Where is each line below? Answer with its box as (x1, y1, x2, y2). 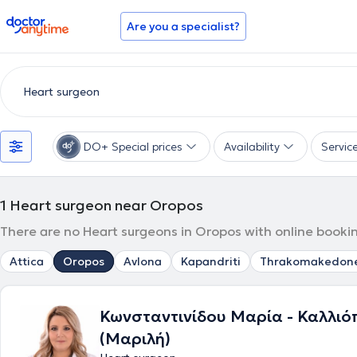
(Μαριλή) (100, 328, 171, 349)
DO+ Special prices (84, 139, 182, 154)
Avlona (124, 254, 162, 269)
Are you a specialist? (127, 19, 240, 33)
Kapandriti (181, 254, 241, 269)
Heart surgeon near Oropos (10, 196, 203, 214)
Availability (224, 139, 280, 154)
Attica (10, 254, 44, 269)
